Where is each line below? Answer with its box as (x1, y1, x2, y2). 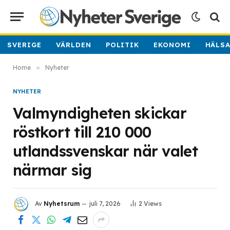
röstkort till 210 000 (13, 123, 151, 141)
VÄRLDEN (56, 41, 91, 49)
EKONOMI (154, 41, 191, 49)
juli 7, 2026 (89, 200, 121, 208)
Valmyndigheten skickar (13, 104, 187, 122)
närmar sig (13, 161, 92, 179)
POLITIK (105, 41, 140, 49)
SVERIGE (7, 41, 42, 49)
